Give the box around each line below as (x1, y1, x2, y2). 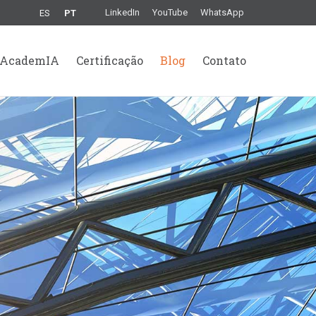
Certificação (76, 53, 143, 68)
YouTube (152, 7, 188, 18)
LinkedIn (105, 7, 140, 18)
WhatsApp (200, 7, 244, 18)
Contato (202, 53, 246, 68)
